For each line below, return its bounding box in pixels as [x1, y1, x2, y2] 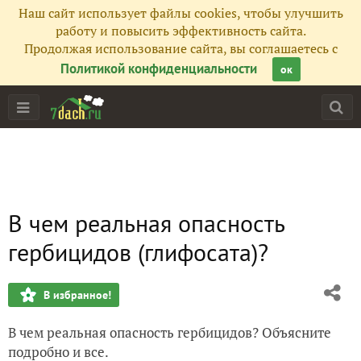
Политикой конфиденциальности [60, 60, 257, 77]
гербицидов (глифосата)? [8, 236, 268, 268]
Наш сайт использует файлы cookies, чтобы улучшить [18, 4, 343, 22]
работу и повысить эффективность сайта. [55, 22, 306, 39]
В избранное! [44, 288, 111, 302]
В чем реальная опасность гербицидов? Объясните [8, 323, 331, 342]
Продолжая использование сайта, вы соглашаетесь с [23, 39, 338, 57]
